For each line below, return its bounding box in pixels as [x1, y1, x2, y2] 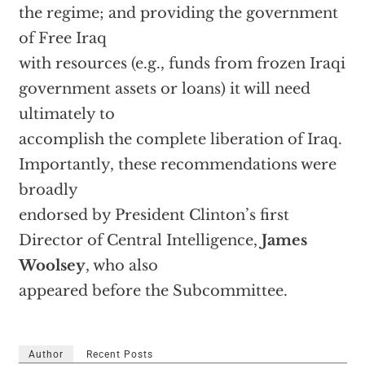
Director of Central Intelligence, [18, 231, 262, 249]
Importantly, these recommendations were [18, 156, 336, 174]
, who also [85, 257, 158, 275]
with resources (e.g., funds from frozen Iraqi [18, 55, 345, 73]
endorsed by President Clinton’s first [18, 206, 289, 224]
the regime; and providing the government [18, 4, 338, 22]
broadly [18, 181, 78, 199]
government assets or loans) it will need [18, 80, 310, 98]
